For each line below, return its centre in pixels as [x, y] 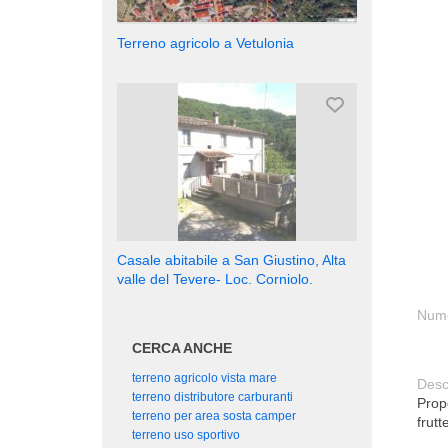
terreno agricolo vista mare [204, 378]
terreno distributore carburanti [212, 397]
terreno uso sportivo [186, 435]
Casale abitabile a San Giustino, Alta [231, 260]
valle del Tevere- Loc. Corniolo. [215, 279]
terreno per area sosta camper [214, 416]
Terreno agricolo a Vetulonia [205, 42]
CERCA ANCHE [182, 348]
